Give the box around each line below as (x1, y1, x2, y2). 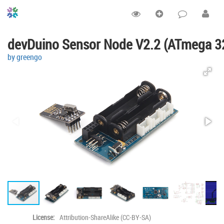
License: (32, 212, 54, 222)
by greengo (7, 51, 42, 62)
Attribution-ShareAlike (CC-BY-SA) (59, 212, 151, 222)
